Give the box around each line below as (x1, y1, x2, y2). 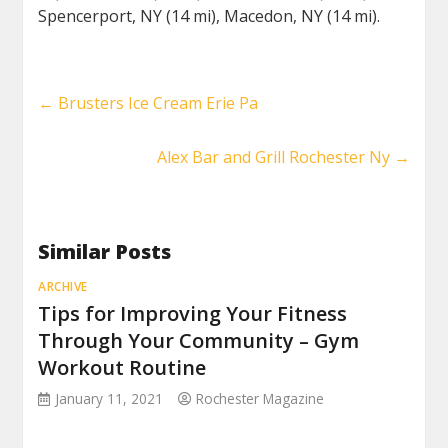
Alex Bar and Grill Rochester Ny (156, 146, 394, 169)
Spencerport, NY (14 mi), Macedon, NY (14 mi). (38, 5, 381, 28)
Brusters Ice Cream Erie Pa (54, 92, 259, 115)
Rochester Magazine (196, 389, 325, 409)
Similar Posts (38, 238, 172, 266)
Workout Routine (38, 354, 207, 382)
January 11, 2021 (55, 389, 164, 409)
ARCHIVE (38, 278, 88, 296)
